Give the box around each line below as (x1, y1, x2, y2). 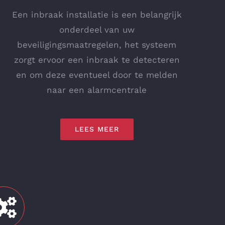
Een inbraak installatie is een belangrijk (12, 9, 182, 20)
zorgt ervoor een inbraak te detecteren (14, 54, 180, 65)
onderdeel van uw (59, 24, 135, 35)
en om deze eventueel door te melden (16, 69, 178, 80)
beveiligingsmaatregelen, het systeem (17, 39, 177, 50)
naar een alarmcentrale (47, 84, 147, 95)
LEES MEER (74, 125, 119, 133)
